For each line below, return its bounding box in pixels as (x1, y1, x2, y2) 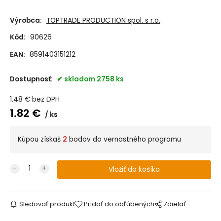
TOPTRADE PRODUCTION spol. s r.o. (46, 15, 160, 25)
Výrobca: (9, 15, 42, 25)
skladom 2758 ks (64, 74, 124, 84)
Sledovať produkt (19, 200, 74, 209)
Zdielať (164, 200, 186, 209)
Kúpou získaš (17, 135, 63, 145)
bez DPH (32, 94, 60, 104)
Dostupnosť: (9, 74, 54, 84)
